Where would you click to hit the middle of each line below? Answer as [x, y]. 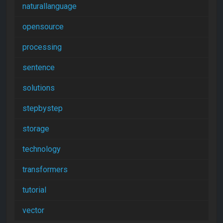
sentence [39, 67]
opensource [43, 27]
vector [33, 210]
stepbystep [43, 108]
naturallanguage [50, 6]
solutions [39, 88]
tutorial [34, 190]
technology [42, 149]
